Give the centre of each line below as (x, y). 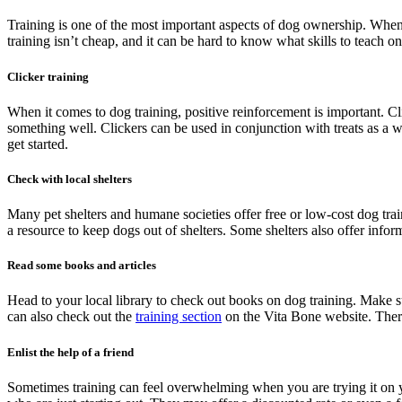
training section (179, 317)
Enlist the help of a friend (70, 352)
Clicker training (49, 76)
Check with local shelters (70, 179)
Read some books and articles (82, 266)
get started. (39, 144)
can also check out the (71, 317)
